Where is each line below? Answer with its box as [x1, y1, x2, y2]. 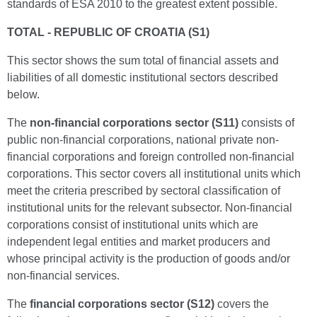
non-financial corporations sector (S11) [27, 117, 241, 129]
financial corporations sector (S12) [27, 298, 217, 310]
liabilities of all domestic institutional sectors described [7, 71, 278, 83]
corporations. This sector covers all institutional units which [7, 168, 301, 180]
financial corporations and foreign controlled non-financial [7, 151, 294, 163]
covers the [217, 298, 269, 310]
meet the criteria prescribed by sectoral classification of [7, 185, 280, 197]
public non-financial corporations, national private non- [7, 134, 279, 146]
